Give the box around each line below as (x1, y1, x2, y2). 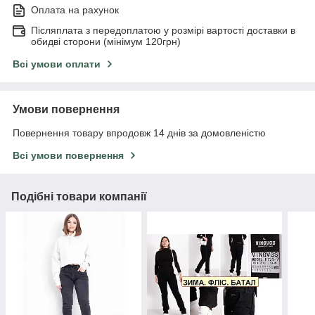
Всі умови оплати (13, 58, 101, 70)
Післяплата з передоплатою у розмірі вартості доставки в (31, 25, 295, 37)
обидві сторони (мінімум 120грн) (31, 36, 181, 48)
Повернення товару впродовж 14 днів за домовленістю (13, 127, 266, 139)
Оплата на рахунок (31, 4, 119, 16)
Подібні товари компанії (11, 191, 147, 203)
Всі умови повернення (13, 150, 124, 162)
